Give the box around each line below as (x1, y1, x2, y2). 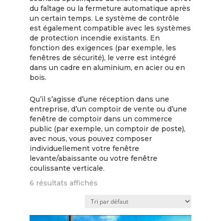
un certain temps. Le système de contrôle (29, 14, 179, 23)
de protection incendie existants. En (29, 34, 160, 42)
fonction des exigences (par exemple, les (29, 43, 176, 52)
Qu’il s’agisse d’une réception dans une (29, 95, 169, 104)
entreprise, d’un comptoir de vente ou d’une (29, 105, 187, 113)
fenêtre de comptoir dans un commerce (29, 114, 172, 123)
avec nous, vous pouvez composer (29, 134, 152, 143)
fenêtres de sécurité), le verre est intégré (29, 53, 176, 62)
